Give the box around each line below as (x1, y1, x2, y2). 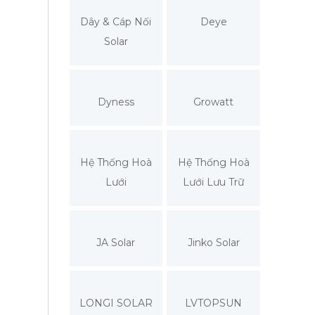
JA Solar (96, 236, 136, 249)
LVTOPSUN (185, 296, 243, 309)
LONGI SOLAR (79, 296, 153, 309)
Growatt (193, 95, 234, 108)
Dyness (97, 95, 134, 108)
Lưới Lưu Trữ (183, 175, 245, 188)
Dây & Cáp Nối (80, 15, 152, 28)
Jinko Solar (187, 236, 240, 249)
